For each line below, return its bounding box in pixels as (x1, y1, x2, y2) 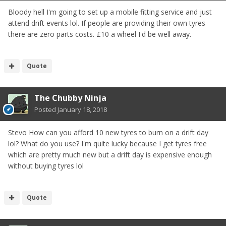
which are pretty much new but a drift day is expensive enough (8, 149, 212, 159)
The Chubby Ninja (34, 92, 106, 103)
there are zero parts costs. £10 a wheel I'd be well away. (8, 29, 193, 39)
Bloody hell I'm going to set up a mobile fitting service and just (8, 7, 212, 17)
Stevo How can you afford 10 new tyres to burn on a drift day (8, 127, 208, 137)
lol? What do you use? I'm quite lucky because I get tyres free (8, 138, 207, 148)
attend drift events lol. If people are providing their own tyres (8, 18, 205, 28)
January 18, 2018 (58, 104, 107, 114)
